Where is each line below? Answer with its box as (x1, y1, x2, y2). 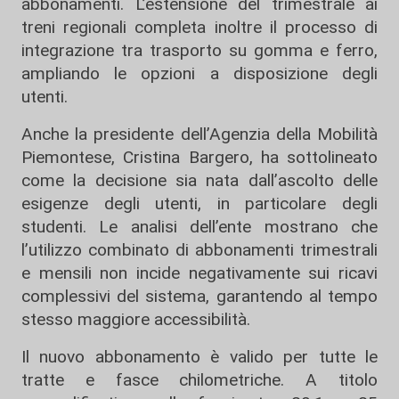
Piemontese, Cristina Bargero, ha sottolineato (21, 147, 378, 167)
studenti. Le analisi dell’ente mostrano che (21, 216, 378, 237)
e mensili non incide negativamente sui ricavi (21, 263, 378, 283)
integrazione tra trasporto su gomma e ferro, (21, 40, 378, 61)
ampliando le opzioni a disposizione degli (21, 63, 378, 84)
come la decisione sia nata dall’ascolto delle (21, 170, 378, 191)
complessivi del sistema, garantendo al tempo (21, 286, 378, 306)
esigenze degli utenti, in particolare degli (21, 193, 378, 214)
